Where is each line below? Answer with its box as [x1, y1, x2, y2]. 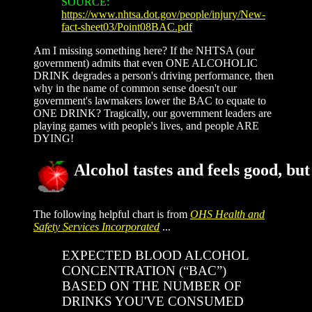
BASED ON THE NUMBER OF [61, 278, 242, 293]
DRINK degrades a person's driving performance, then [33, 69, 274, 81]
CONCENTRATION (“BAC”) [61, 263, 226, 278]
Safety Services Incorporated [33, 220, 159, 233]
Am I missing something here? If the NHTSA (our [33, 44, 254, 56]
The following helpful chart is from [33, 208, 190, 220]
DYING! [33, 132, 74, 144]
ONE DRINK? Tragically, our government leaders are [33, 107, 272, 119]
